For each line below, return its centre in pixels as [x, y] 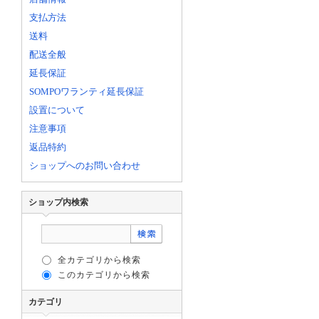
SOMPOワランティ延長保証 [87, 92]
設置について [57, 110]
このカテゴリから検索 [104, 275]
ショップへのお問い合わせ [85, 166]
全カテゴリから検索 [99, 260]
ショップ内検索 [58, 203]
